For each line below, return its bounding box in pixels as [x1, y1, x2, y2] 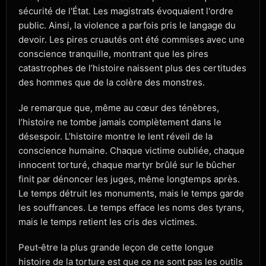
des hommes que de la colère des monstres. [18, 76, 205, 88]
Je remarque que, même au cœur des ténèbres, [18, 102, 219, 114]
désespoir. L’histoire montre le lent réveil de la [18, 131, 213, 142]
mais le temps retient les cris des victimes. [18, 216, 197, 228]
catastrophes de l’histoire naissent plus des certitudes [18, 62, 246, 74]
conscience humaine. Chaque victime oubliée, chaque [18, 145, 245, 157]
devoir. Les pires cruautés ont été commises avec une [18, 33, 245, 45]
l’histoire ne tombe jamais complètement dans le [18, 116, 221, 128]
